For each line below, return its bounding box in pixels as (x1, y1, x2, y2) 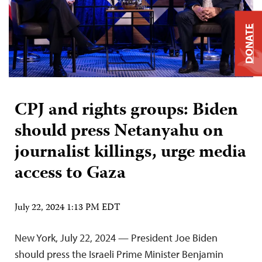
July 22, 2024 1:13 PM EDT (15, 201, 120, 216)
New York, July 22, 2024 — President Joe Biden (15, 231, 218, 245)
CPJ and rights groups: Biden (15, 96, 238, 126)
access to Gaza (15, 160, 126, 189)
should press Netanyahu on (15, 118, 223, 147)
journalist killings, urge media (15, 139, 246, 168)
